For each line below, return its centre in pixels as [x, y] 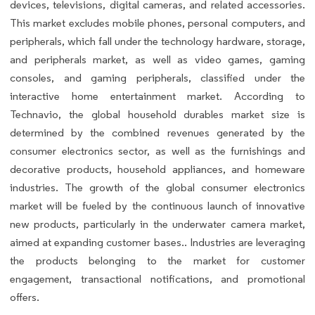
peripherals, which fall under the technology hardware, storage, [157, 41]
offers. [25, 297]
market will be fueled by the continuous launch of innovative [157, 205]
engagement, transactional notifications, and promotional [157, 278]
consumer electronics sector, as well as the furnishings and [157, 150]
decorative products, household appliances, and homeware [157, 169]
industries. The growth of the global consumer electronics [157, 187]
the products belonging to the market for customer [157, 260]
